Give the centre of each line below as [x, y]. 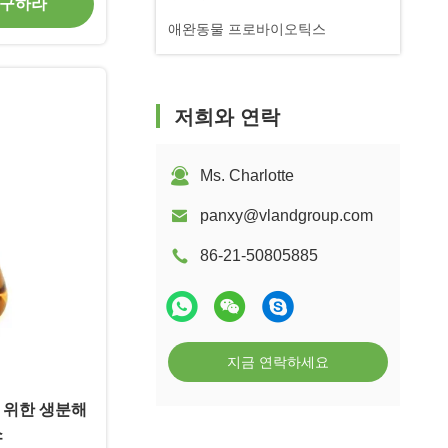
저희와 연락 [227, 117]
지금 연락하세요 [278, 362]
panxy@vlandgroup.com [286, 215]
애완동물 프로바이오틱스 [247, 29]
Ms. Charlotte [247, 175]
